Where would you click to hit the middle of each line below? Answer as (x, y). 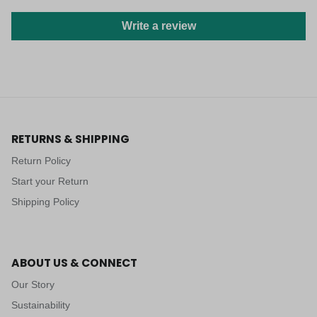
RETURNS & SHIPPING (70, 139)
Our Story (33, 285)
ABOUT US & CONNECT (74, 263)
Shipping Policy (45, 202)
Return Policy (41, 161)
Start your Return (50, 181)
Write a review (158, 26)
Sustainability (41, 305)
